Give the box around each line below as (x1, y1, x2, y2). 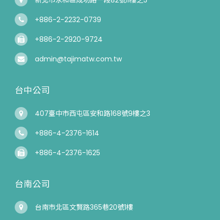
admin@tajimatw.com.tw (35, 54, 122, 64)
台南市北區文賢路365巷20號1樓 (35, 202, 133, 212)
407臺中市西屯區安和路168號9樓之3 (35, 108, 150, 118)
